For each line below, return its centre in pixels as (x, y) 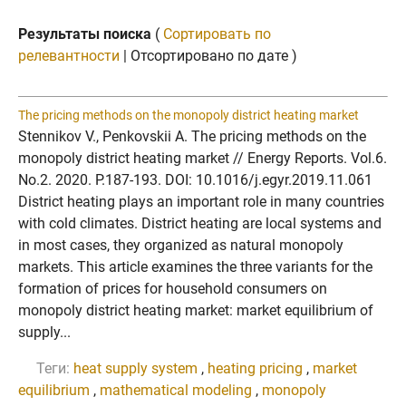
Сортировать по (217, 34)
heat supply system (135, 368)
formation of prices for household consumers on (173, 289)
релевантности (69, 56)
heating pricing (255, 368)
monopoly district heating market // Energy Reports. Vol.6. (203, 158)
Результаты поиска (85, 34)
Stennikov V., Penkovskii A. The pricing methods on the (192, 136)
